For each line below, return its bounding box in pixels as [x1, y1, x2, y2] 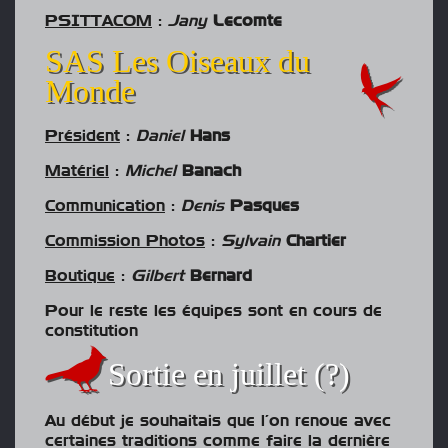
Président [45, 128, 120, 145]
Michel [125, 163, 176, 180]
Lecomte [213, 13, 282, 30]
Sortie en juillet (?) [108, 356, 350, 393]
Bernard [190, 268, 252, 285]
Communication [45, 198, 165, 215]
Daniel [136, 128, 184, 145]
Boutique [45, 268, 115, 285]
